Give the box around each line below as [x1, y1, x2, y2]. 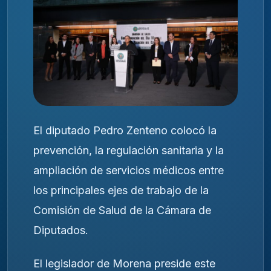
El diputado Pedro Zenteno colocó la [33, 124, 217, 137]
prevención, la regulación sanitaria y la [33, 144, 224, 157]
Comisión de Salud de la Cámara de [33, 204, 211, 217]
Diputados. [33, 224, 88, 237]
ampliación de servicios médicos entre [33, 164, 224, 177]
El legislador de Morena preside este [33, 256, 215, 270]
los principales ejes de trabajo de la [33, 184, 209, 197]
